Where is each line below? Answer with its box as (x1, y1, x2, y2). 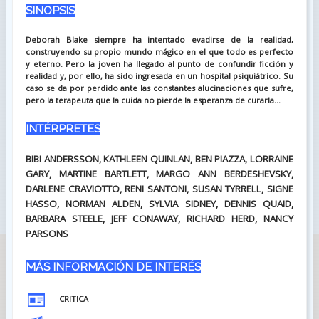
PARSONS (25, 226, 68, 240)
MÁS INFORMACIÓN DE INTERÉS (25, 259, 201, 273)
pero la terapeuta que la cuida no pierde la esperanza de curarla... (25, 94, 281, 105)
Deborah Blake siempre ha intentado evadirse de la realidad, (25, 33, 294, 45)
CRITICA (58, 293, 88, 304)
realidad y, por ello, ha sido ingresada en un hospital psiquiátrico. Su (25, 70, 294, 81)
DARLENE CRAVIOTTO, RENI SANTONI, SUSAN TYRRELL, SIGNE (25, 182, 294, 195)
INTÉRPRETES (25, 121, 100, 135)
